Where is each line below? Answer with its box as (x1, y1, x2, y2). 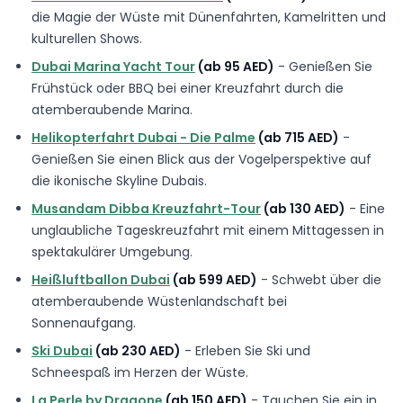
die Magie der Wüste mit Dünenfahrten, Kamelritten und (31, 7, 386, 26)
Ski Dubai (31, 341, 93, 360)
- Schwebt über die (257, 270, 381, 289)
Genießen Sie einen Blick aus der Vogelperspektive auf (31, 149, 372, 168)
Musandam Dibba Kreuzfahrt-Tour (31, 199, 261, 218)
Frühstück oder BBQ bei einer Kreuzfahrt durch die (31, 78, 344, 97)
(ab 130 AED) (261, 199, 345, 218)
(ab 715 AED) (255, 128, 339, 147)
